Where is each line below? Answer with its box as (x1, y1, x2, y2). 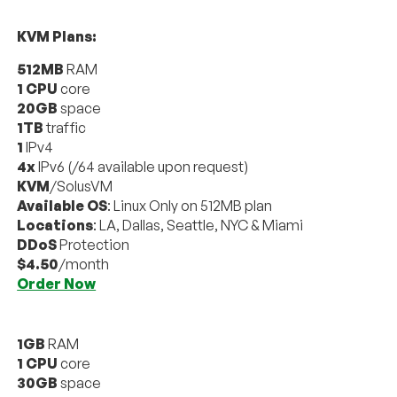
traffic (43, 118, 87, 136)
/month (58, 254, 110, 273)
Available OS (17, 196, 108, 214)
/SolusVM (50, 176, 113, 195)
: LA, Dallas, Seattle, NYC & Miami (93, 215, 304, 234)
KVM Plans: (17, 27, 100, 45)
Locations (17, 215, 94, 234)
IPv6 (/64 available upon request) (35, 157, 249, 175)
